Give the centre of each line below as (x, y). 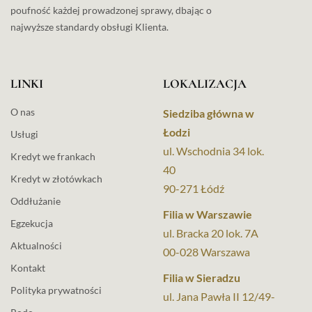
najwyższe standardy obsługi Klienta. (89, 27)
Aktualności (36, 245)
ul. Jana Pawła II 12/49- (219, 296)
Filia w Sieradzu (202, 277)
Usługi (24, 134)
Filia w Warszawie (208, 214)
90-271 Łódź (194, 188)
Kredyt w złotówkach (56, 178)
